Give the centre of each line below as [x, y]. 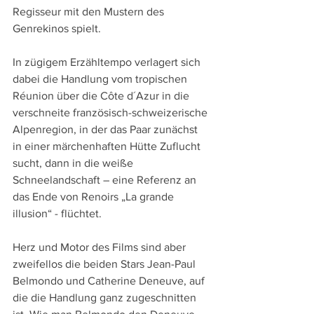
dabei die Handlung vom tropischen [101, 79]
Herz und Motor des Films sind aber [101, 247]
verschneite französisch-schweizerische [111, 113]
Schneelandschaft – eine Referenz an [106, 180]
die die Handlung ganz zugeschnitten [106, 298]
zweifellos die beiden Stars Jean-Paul [105, 264]
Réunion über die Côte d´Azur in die [102, 96]
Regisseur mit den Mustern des [90, 12]
